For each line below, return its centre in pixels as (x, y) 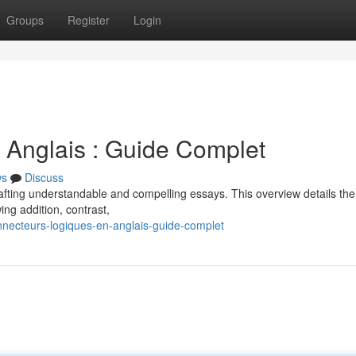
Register (89, 20)
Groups (25, 20)
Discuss (44, 177)
